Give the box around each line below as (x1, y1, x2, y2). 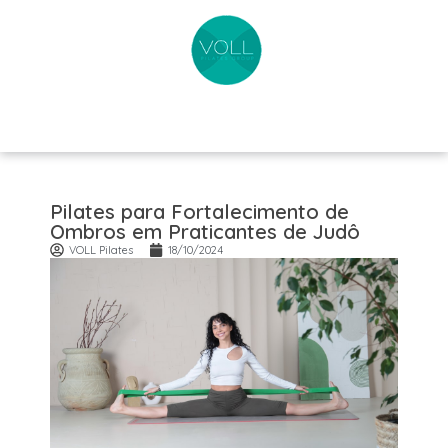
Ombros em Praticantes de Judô (50, 218, 360, 244)
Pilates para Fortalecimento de (50, 198, 349, 224)
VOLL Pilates (69, 242, 133, 257)
